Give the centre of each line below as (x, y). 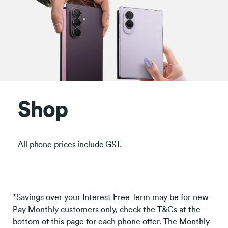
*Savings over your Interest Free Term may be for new (111, 197)
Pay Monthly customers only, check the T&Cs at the (107, 209)
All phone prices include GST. (70, 144)
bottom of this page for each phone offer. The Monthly (111, 222)
